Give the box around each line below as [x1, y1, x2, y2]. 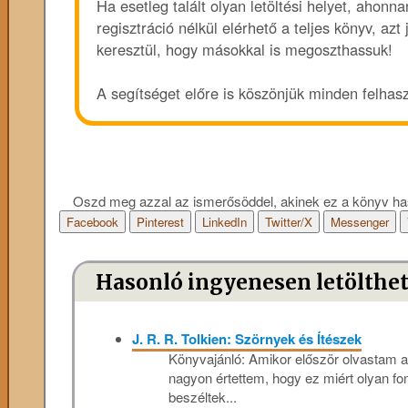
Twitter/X [264, 213, 312, 231]
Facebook [66, 213, 118, 231]
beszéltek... [168, 386, 237, 406]
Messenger [330, 213, 389, 231]
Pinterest [136, 213, 184, 231]
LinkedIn [201, 213, 247, 231]
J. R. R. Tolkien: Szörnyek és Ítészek [131, 328, 362, 349]
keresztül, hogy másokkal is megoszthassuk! [97, 37, 393, 60]
